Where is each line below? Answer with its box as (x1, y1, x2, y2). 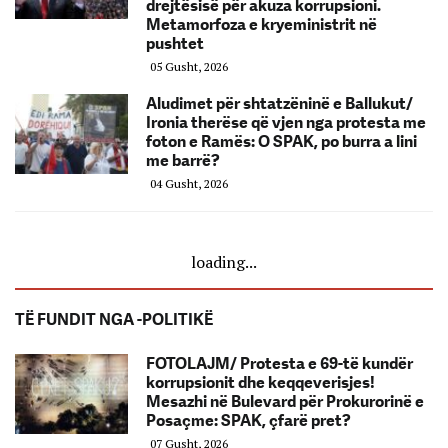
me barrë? (146, 151, 220, 171)
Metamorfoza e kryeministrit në (146, 15, 377, 35)
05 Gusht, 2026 (150, 59, 228, 75)
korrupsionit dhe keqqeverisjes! (146, 373, 375, 393)
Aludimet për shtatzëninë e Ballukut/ (146, 94, 413, 114)
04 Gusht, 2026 (150, 176, 228, 192)
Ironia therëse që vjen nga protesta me (146, 113, 426, 133)
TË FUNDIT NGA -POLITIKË (15, 310, 213, 330)
